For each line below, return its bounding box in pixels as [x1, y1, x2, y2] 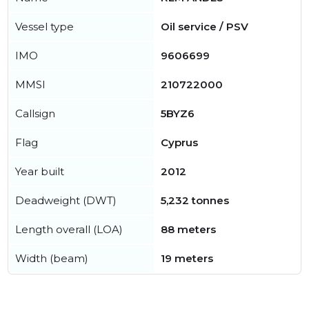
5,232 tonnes [161, 194, 229, 207]
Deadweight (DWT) [15, 194, 117, 207]
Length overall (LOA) [15, 223, 123, 236]
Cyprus [161, 136, 198, 149]
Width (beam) [15, 252, 88, 265]
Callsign [15, 107, 55, 120]
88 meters [161, 223, 216, 236]
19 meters [161, 252, 213, 265]
